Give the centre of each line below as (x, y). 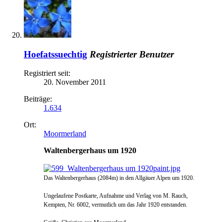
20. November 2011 (75, 82)
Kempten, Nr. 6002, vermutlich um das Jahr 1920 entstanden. (115, 205)
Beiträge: (38, 99)
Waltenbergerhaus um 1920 (90, 151)
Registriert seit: (47, 73)
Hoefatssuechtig (55, 54)
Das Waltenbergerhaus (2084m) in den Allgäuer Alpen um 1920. (119, 178)
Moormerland (65, 134)
